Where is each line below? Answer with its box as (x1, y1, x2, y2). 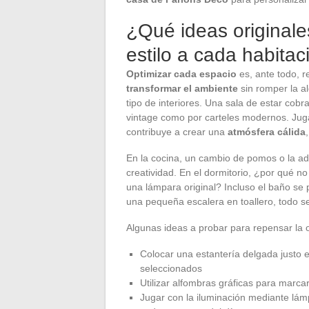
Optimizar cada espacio (126, 68, 237, 79)
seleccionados (140, 262, 202, 274)
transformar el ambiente (126, 82, 238, 94)
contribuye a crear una (126, 126, 228, 137)
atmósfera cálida (228, 126, 306, 137)
